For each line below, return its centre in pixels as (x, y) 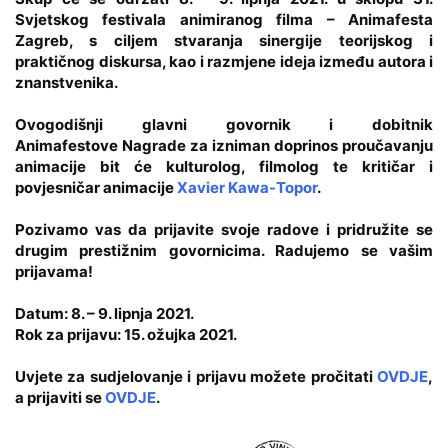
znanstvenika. (66, 82)
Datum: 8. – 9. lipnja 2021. (104, 313)
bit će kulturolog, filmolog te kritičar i (259, 166)
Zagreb (42, 40)
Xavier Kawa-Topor (247, 187)
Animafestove (68, 145)
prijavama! (54, 271)
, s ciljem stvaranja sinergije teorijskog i (251, 40)
